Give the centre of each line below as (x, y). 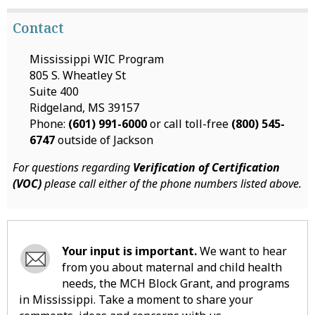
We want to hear (242, 251)
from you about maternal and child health (172, 267)
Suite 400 (54, 91)
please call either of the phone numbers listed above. (172, 183)
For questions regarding (73, 167)
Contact (38, 27)
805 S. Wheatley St (78, 75)
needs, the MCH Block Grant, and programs (176, 283)
